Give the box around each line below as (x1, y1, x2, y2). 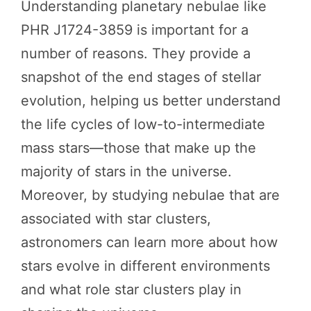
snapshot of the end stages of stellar (21, 68, 261, 85)
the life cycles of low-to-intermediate (21, 115, 265, 133)
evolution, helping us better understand (21, 92, 280, 109)
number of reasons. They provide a (21, 44, 251, 62)
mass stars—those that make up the (21, 139, 256, 156)
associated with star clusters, (21, 210, 211, 227)
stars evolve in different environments (21, 257, 270, 274)
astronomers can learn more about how (21, 233, 278, 251)
